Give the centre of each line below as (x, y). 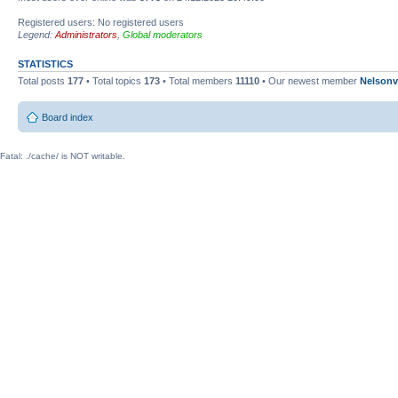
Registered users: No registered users (101, 22)
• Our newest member (310, 80)
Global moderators (163, 34)
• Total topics (114, 80)
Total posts (43, 80)
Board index (68, 117)
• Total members (198, 80)
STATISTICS (45, 64)
